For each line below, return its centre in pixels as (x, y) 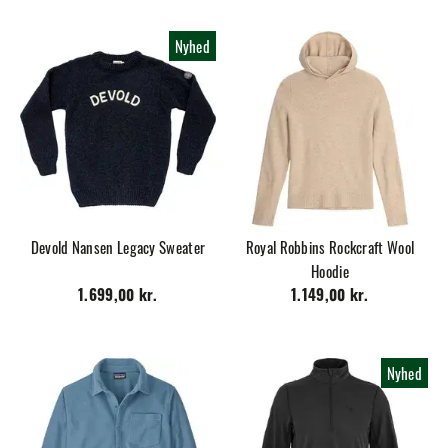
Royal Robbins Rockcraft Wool (330, 246)
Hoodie (330, 270)
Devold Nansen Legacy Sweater (118, 246)
